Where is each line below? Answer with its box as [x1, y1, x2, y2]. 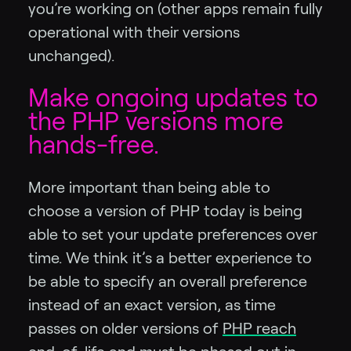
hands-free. [28, 131, 159, 160]
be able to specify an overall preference [28, 273, 307, 291]
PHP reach [223, 320, 296, 338]
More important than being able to [28, 179, 270, 197]
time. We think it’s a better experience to [28, 249, 312, 267]
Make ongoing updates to [28, 84, 318, 113]
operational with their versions [28, 24, 240, 42]
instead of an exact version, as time [28, 296, 276, 314]
